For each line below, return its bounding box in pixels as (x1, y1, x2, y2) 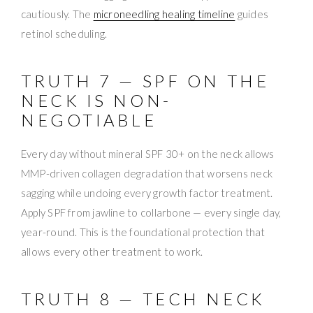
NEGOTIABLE (21, 110, 157, 131)
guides (235, 8, 268, 21)
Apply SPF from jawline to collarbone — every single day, (21, 206, 282, 219)
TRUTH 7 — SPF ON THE (21, 71, 270, 92)
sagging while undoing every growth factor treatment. (21, 187, 273, 200)
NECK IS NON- (21, 90, 172, 111)
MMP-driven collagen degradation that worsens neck (21, 167, 273, 180)
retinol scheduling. (21, 27, 108, 41)
